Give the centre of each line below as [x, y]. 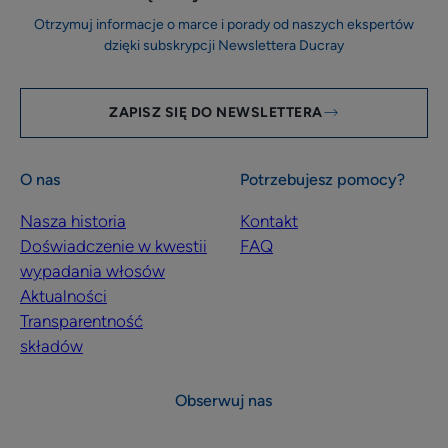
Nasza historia [73, 221]
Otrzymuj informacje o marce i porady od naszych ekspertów [223, 24]
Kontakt [268, 221]
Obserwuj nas [224, 400]
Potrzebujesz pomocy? [322, 179]
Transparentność [81, 321]
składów [51, 346]
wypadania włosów [92, 271]
